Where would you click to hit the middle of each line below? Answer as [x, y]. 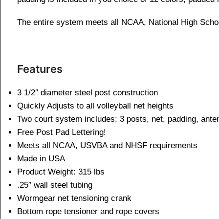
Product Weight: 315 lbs [61, 172]
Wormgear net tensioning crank [74, 198]
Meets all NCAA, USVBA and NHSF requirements [107, 146]
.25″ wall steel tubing [55, 185]
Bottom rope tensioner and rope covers [88, 212]
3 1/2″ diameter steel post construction [88, 93]
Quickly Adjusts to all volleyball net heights [95, 106]
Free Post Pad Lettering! [62, 132]
